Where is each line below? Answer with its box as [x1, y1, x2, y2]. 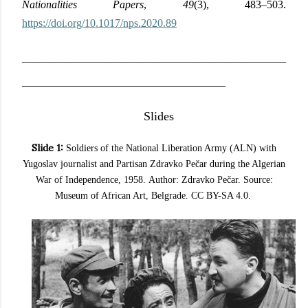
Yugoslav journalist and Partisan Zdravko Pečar [23, 158, 210, 169]
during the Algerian [210, 158, 285, 169]
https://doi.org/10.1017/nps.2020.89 [22, 16, 177, 29]
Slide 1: [32, 141, 63, 154]
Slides [144, 109, 174, 124]
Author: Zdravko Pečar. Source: [148, 174, 273, 185]
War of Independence [35, 174, 118, 185]
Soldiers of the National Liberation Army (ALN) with [66, 142, 276, 153]
